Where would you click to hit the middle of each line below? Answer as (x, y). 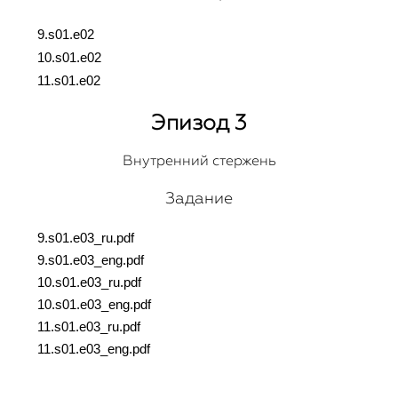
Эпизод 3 (199, 122)
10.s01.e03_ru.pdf (89, 283)
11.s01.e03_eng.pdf (94, 349)
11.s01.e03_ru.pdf (89, 327)
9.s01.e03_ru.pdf (86, 238)
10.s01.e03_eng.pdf (94, 305)
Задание (199, 198)
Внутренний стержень (199, 161)
